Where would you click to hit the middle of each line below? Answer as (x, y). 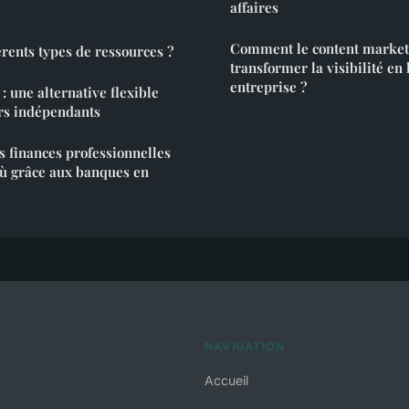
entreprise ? (268, 87)
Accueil (226, 381)
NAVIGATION (245, 347)
